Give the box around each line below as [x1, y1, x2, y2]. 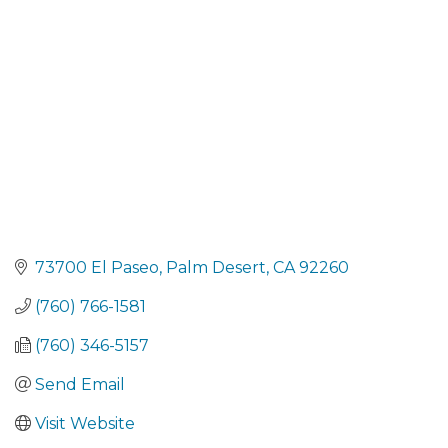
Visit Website [35, 413, 135, 433]
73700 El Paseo [35, 257, 159, 277]
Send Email [35, 374, 125, 394]
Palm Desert [166, 257, 266, 277]
